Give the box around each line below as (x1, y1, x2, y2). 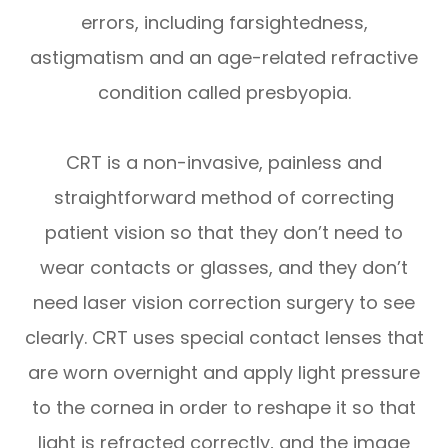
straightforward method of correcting (54, 184, 394, 210)
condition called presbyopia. (97, 79, 351, 105)
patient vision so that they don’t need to (45, 219, 403, 245)
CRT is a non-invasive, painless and (66, 149, 382, 175)
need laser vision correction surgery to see (33, 289, 415, 315)
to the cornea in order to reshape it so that (32, 394, 416, 420)
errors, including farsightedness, (80, 9, 368, 35)
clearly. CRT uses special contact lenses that (24, 324, 424, 350)
